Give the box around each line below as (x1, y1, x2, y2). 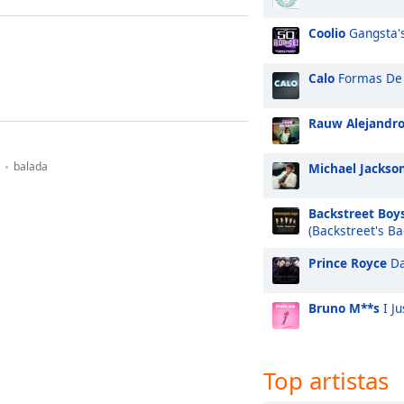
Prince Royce (308, 254, 387, 271)
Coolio (308, 24, 345, 41)
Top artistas (263, 364, 389, 397)
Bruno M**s (308, 299, 380, 317)
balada (13, 159, 48, 174)
